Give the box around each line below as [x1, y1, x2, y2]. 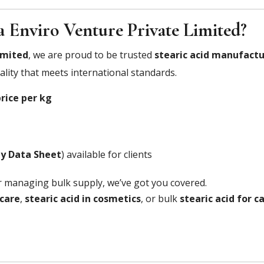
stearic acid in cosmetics [25, 192, 141, 205]
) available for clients [61, 147, 152, 161]
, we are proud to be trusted [28, 48, 154, 61]
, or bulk [141, 192, 180, 205]
